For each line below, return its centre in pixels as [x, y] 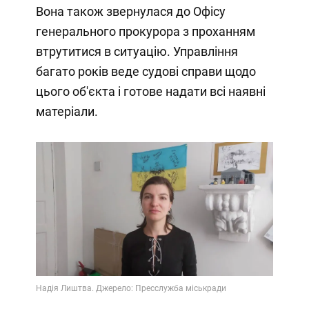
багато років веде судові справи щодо [146, 72]
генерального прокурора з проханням [145, 32]
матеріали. [67, 112]
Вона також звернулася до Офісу [130, 12]
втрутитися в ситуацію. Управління [137, 52]
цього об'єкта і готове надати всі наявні [150, 92]
